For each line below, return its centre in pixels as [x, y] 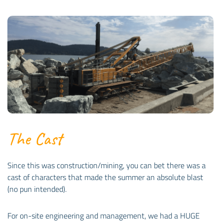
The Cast [35, 138]
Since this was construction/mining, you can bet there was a [107, 165]
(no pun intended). [37, 189]
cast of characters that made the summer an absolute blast [105, 177]
